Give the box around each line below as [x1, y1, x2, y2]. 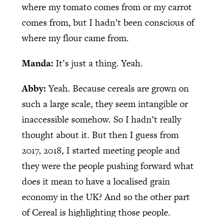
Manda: [21, 56, 56, 70]
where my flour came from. [21, 31, 129, 45]
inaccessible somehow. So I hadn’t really [21, 112, 181, 126]
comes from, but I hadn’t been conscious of [21, 15, 194, 29]
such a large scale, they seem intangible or [21, 97, 188, 110]
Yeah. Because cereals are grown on [48, 81, 189, 95]
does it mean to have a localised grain [21, 174, 170, 188]
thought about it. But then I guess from [21, 128, 179, 141]
